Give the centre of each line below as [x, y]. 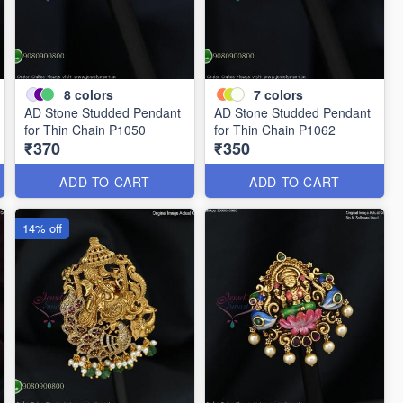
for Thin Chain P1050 [85, 130]
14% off [43, 228]
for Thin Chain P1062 [275, 130]
